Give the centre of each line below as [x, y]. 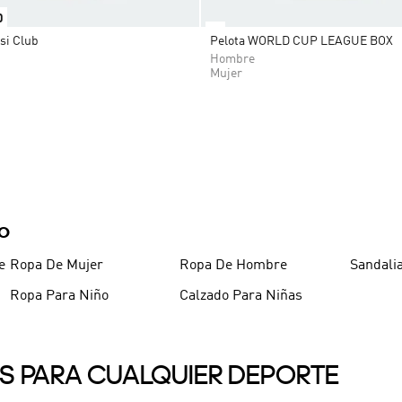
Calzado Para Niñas [241, 297]
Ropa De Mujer [56, 266]
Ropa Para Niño [59, 297]
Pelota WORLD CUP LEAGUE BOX [301, 41]
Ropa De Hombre [234, 266]
